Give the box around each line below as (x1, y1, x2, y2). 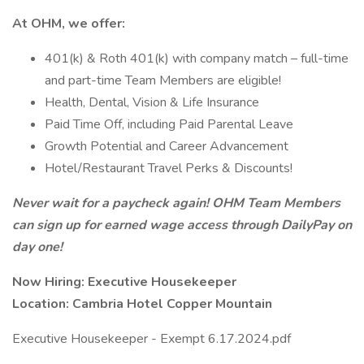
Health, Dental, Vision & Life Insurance (45, 93, 262, 111)
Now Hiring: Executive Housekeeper (12, 273, 236, 291)
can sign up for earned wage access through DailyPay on (12, 216, 352, 234)
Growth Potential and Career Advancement (45, 137, 288, 155)
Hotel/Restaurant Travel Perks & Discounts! (45, 159, 292, 177)
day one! (12, 238, 63, 256)
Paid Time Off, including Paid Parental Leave (45, 115, 293, 133)
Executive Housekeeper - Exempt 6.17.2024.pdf (12, 330, 291, 348)
